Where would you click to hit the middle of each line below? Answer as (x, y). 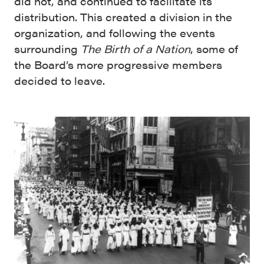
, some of (214, 49)
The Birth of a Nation (136, 49)
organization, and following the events (115, 33)
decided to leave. (60, 80)
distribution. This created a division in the (123, 17)
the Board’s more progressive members (118, 65)
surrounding (47, 49)
